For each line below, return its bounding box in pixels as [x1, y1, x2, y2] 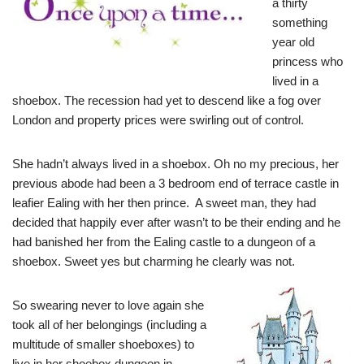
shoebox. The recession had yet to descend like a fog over [12, 93, 321, 108]
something [272, 15, 327, 30]
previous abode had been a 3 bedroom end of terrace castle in [12, 176, 339, 191]
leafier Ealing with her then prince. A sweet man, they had [12, 196, 316, 210]
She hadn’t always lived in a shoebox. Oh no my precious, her [12, 157, 339, 171]
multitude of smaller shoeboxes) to [12, 337, 194, 352]
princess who [272, 54, 343, 69]
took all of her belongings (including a [12, 318, 206, 332]
